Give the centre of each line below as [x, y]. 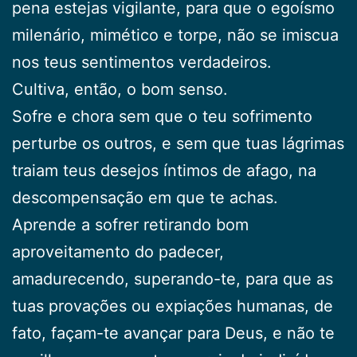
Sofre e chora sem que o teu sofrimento [162, 116]
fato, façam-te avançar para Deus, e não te [173, 333]
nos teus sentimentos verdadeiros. [142, 62]
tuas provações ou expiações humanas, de [173, 306]
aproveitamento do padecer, [118, 251]
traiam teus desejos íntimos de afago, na [164, 170]
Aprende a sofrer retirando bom [130, 224]
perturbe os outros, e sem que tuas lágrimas [178, 143]
